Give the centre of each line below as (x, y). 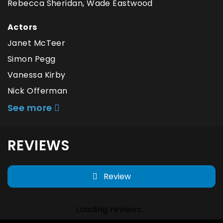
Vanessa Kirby (37, 75)
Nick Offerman (38, 91)
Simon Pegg (32, 59)
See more (31, 108)
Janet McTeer (37, 43)
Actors (22, 27)
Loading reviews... (111, 209)
